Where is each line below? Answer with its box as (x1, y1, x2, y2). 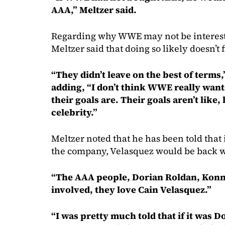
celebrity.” (51, 105, 97, 119)
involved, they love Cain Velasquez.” (51, 183, 211, 196)
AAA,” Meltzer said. (51, 3, 137, 16)
